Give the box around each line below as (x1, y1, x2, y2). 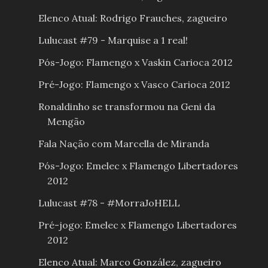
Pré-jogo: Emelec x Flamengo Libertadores (38, 218, 237, 231)
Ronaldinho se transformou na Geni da (38, 100, 215, 112)
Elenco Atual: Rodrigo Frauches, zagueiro (38, 11, 227, 24)
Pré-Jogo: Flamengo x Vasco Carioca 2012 (38, 78, 230, 90)
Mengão (47, 115, 85, 127)
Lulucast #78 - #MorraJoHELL (38, 196, 180, 209)
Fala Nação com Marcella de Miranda (38, 137, 209, 150)
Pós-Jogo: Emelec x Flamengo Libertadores (38, 159, 238, 172)
